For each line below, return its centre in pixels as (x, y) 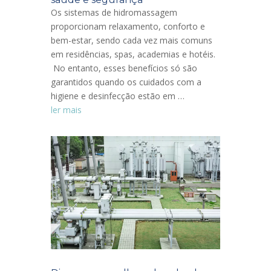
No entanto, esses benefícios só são (124, 68)
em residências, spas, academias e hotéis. (133, 54)
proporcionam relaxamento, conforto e (128, 26)
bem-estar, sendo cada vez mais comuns (132, 40)
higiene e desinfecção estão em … (118, 96)
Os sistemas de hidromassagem (114, 12)
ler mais (66, 109)
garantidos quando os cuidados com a (126, 82)
